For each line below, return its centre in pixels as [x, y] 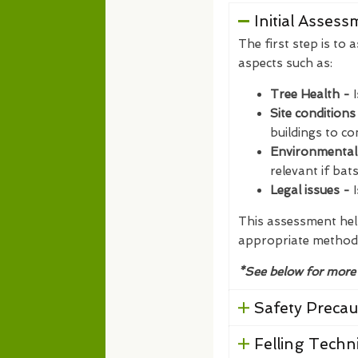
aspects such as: [285, 63]
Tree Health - [312, 94]
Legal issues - [310, 190]
